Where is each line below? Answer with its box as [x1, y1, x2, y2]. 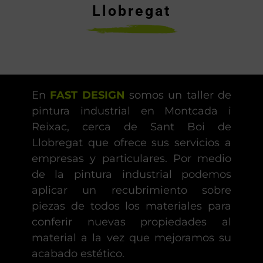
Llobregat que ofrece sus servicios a [31, 136, 232, 150]
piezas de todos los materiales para [31, 200, 232, 213]
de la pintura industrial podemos [31, 168, 232, 181]
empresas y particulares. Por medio [31, 152, 232, 166]
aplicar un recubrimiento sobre [31, 184, 232, 197]
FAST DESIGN [50, 89, 125, 102]
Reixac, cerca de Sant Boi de [31, 120, 232, 134]
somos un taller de [124, 89, 232, 102]
